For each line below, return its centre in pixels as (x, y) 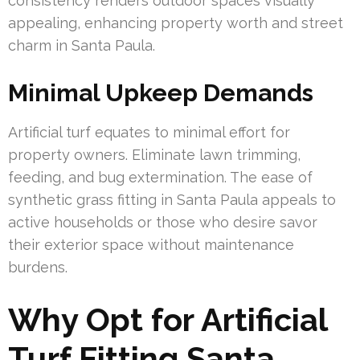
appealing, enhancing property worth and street (176, 22)
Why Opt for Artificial (168, 319)
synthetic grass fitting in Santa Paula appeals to (172, 199)
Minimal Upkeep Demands (161, 92)
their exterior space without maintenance (151, 244)
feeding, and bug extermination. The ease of (160, 177)
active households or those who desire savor (163, 222)
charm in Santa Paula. (82, 45)
